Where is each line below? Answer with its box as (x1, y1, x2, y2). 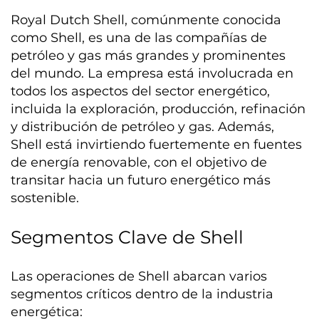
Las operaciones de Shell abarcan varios (11, 268, 268, 284)
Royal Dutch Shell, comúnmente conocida (11, 11, 282, 28)
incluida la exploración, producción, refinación (11, 100, 306, 117)
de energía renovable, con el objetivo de (11, 154, 268, 170)
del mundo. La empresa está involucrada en (11, 65, 294, 81)
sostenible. (11, 189, 80, 206)
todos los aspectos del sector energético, (11, 83, 271, 99)
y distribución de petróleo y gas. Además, (11, 118, 275, 135)
